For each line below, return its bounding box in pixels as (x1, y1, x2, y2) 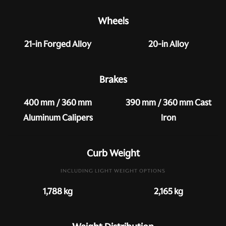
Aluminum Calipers (23, 112, 93, 123)
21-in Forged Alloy (24, 38, 91, 49)
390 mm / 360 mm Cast (125, 97, 211, 108)
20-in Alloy (148, 38, 189, 49)
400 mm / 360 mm (24, 97, 92, 108)
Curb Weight (86, 147, 140, 159)
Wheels (97, 15, 129, 27)
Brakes (99, 73, 127, 86)
